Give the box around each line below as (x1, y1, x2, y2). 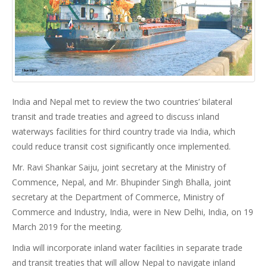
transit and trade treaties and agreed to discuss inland (12, 111, 219, 123)
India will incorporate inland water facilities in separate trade (12, 242, 243, 254)
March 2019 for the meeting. (12, 221, 122, 233)
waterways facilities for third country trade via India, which (12, 126, 235, 138)
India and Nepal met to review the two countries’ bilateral (12, 96, 232, 108)
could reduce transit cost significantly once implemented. (12, 141, 231, 153)
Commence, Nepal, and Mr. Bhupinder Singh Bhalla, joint (12, 176, 231, 188)
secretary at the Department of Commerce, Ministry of (12, 191, 224, 203)
